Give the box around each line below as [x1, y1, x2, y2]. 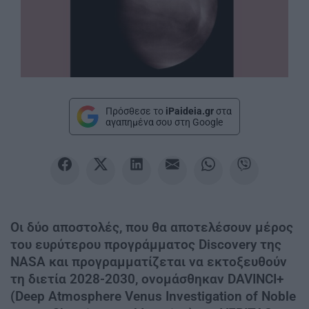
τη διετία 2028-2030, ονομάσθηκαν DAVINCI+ [10, 270, 283, 287]
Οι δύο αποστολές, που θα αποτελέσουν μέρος [10, 219, 293, 235]
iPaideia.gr [166, 105, 214, 117]
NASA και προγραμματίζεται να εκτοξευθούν [10, 253, 287, 270]
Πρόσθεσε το [106, 105, 166, 117]
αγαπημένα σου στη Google [106, 116, 223, 128]
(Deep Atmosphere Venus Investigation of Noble [10, 288, 296, 304]
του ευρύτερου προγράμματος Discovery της [10, 236, 281, 252]
